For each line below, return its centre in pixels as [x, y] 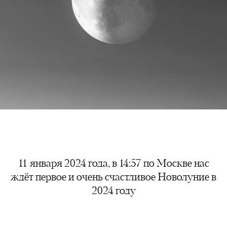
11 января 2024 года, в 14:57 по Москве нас [113, 164]
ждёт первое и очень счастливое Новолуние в [113, 178]
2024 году [113, 191]
